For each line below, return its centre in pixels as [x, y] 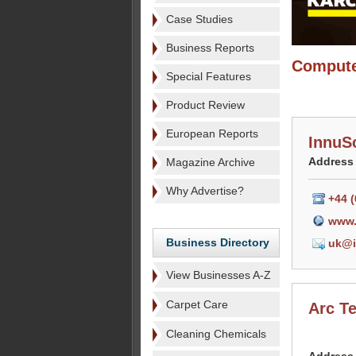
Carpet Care [197, 304]
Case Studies [199, 19]
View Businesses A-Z [219, 275]
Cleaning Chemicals [216, 334]
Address [331, 161]
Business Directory [218, 242]
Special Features [209, 76]
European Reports [212, 133]
